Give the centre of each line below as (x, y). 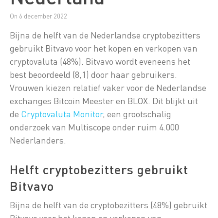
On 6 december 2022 (38, 16)
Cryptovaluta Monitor (62, 114)
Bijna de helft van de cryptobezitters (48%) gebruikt (109, 205)
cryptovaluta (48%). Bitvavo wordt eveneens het (100, 61)
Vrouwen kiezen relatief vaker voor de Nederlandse (108, 88)
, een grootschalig (137, 114)
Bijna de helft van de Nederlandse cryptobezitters (105, 35)
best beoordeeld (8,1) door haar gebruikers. (93, 74)
